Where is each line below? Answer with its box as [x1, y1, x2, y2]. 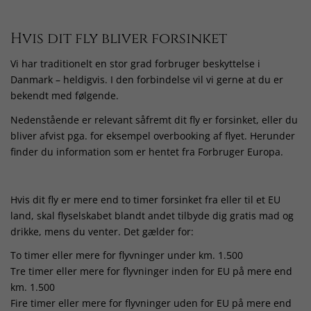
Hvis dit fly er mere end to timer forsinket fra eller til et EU [10, 192, 280, 206]
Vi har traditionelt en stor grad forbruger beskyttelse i [10, 57, 260, 71]
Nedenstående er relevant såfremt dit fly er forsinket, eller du [10, 112, 298, 126]
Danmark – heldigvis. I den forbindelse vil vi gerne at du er [10, 73, 283, 87]
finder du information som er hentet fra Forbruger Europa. [10, 144, 283, 158]
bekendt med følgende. [10, 89, 119, 103]
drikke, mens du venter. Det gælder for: [10, 224, 194, 238]
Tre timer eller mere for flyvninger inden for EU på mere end [10, 264, 292, 278]
